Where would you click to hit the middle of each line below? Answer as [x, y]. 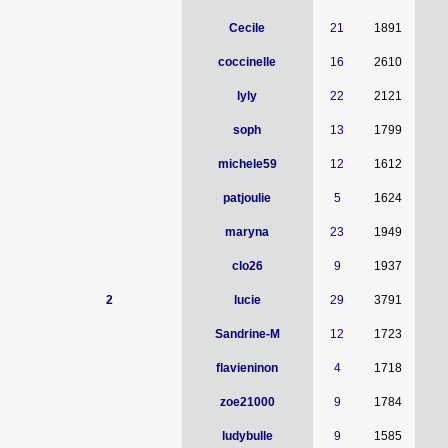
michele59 [247, 164]
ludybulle [247, 436]
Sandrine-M [247, 334]
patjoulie [247, 198]
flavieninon [247, 368]
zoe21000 [247, 402]
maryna [247, 232]
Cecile [247, 28]
